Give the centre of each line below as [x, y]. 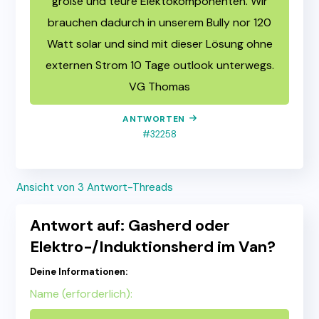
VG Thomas [159, 87]
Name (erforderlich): [82, 294]
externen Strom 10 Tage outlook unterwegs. [159, 66]
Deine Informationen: [79, 272]
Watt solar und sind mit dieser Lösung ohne [159, 44]
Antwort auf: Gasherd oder [130, 226]
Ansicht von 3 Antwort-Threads [95, 188]
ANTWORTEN [154, 119]
